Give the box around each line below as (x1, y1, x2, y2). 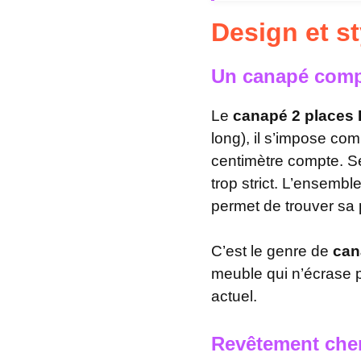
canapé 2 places (233, 106, 358, 124)
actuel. (211, 288, 257, 305)
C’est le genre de (211, 243, 333, 259)
